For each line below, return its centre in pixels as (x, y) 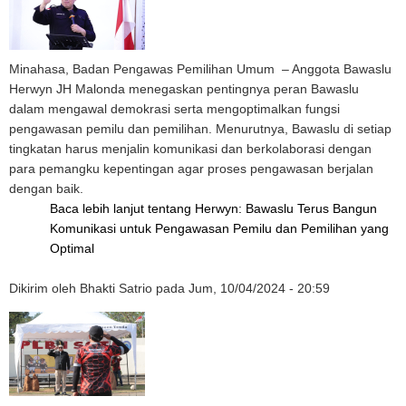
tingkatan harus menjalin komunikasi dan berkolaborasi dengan (190, 149)
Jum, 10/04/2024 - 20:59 (259, 288)
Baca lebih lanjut (99, 208)
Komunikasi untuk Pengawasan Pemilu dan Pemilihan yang (219, 228)
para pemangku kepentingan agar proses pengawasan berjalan (191, 169)
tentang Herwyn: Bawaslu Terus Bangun (262, 208)
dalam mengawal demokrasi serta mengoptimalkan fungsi (174, 109)
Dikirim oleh (44, 288)
